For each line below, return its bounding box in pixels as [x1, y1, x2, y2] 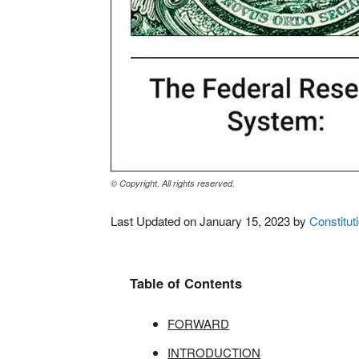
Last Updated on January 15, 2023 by [111, 212, 309, 229]
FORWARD [167, 315, 230, 332]
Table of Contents [130, 273, 242, 292]
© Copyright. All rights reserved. [111, 177, 235, 189]
